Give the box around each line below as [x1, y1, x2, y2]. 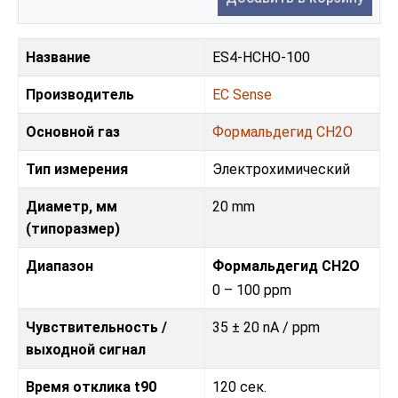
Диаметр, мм [26, 198, 117, 216]
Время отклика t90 [26, 378, 156, 396]
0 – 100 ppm [212, 282, 291, 299]
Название [26, 49, 91, 67]
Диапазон [26, 258, 93, 275]
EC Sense [212, 86, 272, 104]
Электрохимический [212, 161, 350, 179]
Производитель [26, 86, 134, 104]
